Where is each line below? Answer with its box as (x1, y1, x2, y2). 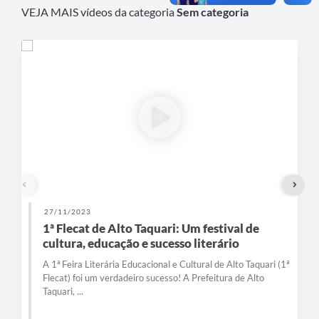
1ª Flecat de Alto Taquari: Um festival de (43, 220, 259, 236)
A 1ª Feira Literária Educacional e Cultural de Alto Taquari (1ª (43, 258, 289, 270)
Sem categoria (177, 4, 249, 19)
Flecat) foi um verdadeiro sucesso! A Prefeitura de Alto (43, 271, 264, 283)
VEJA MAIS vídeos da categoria (21, 4, 177, 19)
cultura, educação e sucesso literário (43, 235, 239, 251)
